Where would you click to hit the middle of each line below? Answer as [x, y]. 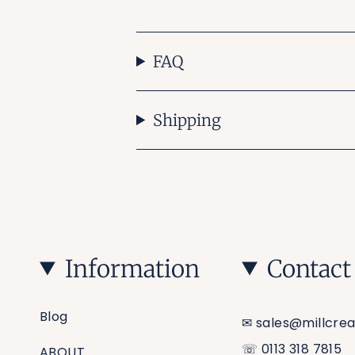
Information [132, 269]
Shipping [187, 120]
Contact [309, 269]
